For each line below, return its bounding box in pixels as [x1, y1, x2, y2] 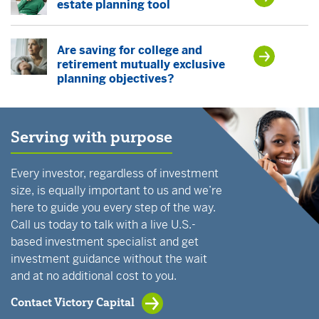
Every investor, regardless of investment [11, 166, 219, 181]
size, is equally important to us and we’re [11, 183, 222, 198]
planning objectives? [57, 71, 174, 86]
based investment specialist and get [11, 234, 199, 249]
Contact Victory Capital [11, 295, 135, 309]
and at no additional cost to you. [11, 268, 177, 283]
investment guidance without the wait [11, 251, 207, 266]
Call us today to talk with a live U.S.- [11, 217, 196, 232]
